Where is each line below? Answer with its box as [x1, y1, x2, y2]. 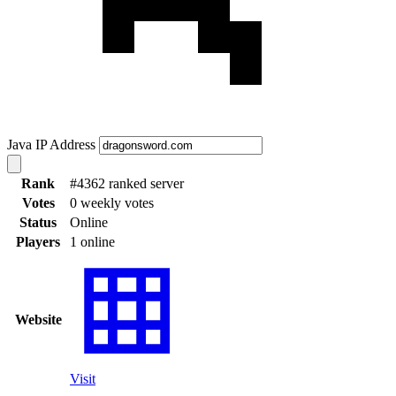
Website [14, 311, 62, 327]
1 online [70, 233, 115, 249]
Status [19, 214, 57, 230]
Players [16, 233, 60, 249]
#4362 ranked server [70, 175, 184, 191]
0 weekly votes [70, 194, 154, 210]
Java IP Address [7, 136, 95, 152]
